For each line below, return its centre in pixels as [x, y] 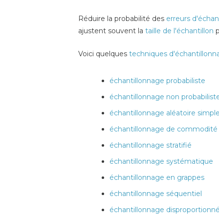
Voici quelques [104, 54]
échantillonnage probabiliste [157, 80]
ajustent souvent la [112, 31]
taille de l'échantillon [179, 31]
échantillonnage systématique [161, 161]
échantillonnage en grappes [157, 177]
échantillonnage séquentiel [156, 193]
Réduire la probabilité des [122, 18]
